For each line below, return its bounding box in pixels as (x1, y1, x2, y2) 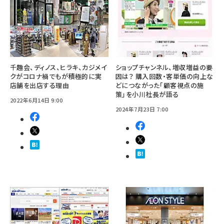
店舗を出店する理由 (10, 80, 69, 90)
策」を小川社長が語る (115, 89, 179, 99)
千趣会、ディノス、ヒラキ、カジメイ (10, 62, 107, 72)
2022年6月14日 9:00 (10, 96, 63, 104)
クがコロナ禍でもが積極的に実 (10, 71, 102, 81)
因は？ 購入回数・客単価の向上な (115, 71, 213, 81)
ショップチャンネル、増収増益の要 (115, 62, 213, 72)
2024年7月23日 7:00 (115, 105, 168, 113)
